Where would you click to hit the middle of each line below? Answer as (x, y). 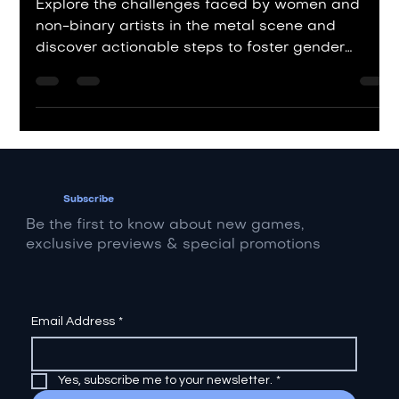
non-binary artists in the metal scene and (186, 62)
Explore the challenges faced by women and (198, 41)
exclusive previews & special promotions (174, 280)
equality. (66, 105)
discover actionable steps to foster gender (191, 84)
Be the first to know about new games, (165, 261)
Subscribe (89, 236)
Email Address (73, 358)
